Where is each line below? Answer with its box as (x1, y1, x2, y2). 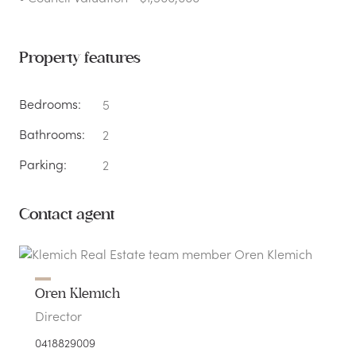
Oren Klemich (35, 287, 120, 301)
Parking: (19, 155, 67, 173)
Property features (19, 50, 141, 67)
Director (35, 307, 82, 325)
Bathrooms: (19, 125, 85, 143)
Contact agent (19, 207, 114, 223)
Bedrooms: (19, 95, 81, 113)
